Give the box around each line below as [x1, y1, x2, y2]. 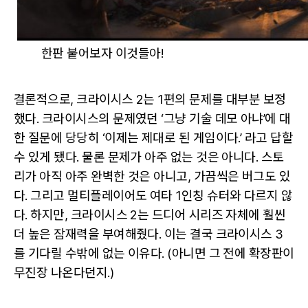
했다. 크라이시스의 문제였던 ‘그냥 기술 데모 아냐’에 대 [14, 111, 291, 126]
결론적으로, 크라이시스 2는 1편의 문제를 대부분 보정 [14, 91, 286, 107]
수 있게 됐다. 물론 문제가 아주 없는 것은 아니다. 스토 [14, 149, 284, 164]
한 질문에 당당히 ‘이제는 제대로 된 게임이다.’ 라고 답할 [14, 130, 294, 145]
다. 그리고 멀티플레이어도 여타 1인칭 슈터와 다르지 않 [14, 188, 293, 203]
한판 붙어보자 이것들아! [41, 45, 164, 60]
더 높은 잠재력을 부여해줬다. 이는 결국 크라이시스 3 [14, 226, 283, 241]
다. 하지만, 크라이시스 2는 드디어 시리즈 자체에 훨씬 [14, 207, 286, 222]
